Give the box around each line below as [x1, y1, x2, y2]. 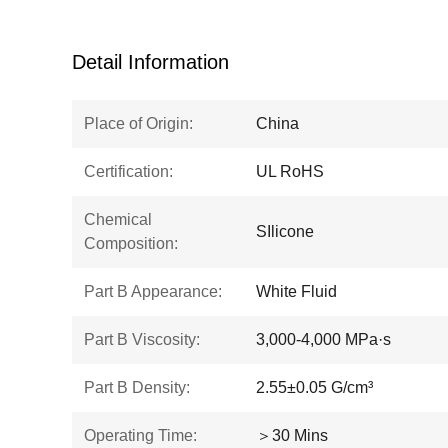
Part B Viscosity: [84, 331, 200, 348]
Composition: [84, 235, 178, 252]
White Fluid [256, 283, 337, 300]
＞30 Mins [256, 427, 328, 444]
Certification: [84, 163, 173, 180]
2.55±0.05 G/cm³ [256, 379, 373, 396]
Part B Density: [84, 379, 190, 396]
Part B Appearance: [84, 283, 222, 300]
